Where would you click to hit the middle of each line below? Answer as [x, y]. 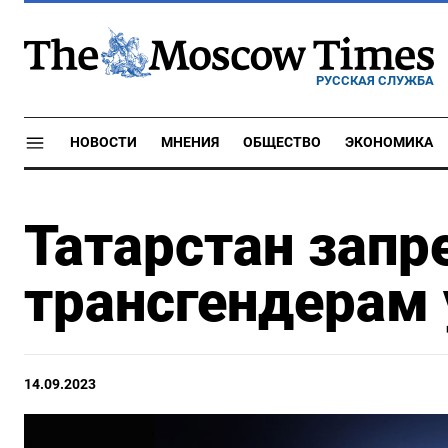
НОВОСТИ [103, 142]
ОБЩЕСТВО [282, 142]
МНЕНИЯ [190, 142]
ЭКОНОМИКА [389, 142]
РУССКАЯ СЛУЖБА [375, 80]
